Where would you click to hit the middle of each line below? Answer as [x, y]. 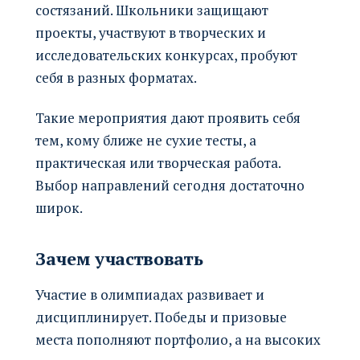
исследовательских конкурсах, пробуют [166, 55]
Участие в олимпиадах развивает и [150, 294]
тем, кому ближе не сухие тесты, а [146, 140]
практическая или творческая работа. [158, 162]
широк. [59, 207]
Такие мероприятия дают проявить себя [168, 117]
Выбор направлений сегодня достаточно [170, 185]
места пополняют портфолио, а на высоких [178, 339]
